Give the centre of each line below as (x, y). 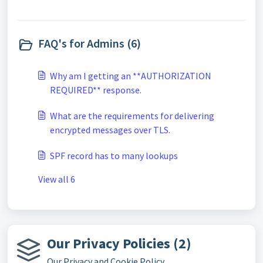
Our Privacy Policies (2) (119, 243)
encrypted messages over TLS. (110, 130)
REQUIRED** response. (96, 90)
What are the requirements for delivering (132, 116)
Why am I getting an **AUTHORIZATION (131, 76)
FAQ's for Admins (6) (90, 43)
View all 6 (57, 179)
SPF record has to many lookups (114, 156)
